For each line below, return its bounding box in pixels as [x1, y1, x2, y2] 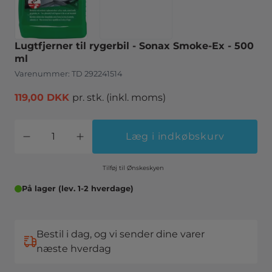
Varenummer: [15, 69, 72, 79]
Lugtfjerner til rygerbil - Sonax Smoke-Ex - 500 [15, 40, 254, 52]
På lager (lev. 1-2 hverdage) [22, 184, 134, 194]
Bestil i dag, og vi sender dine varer [36, 228, 205, 240]
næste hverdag [36, 243, 111, 255]
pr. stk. [72, 92, 106, 104]
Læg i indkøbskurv [125, 131, 225, 143]
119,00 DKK [15, 92, 72, 104]
